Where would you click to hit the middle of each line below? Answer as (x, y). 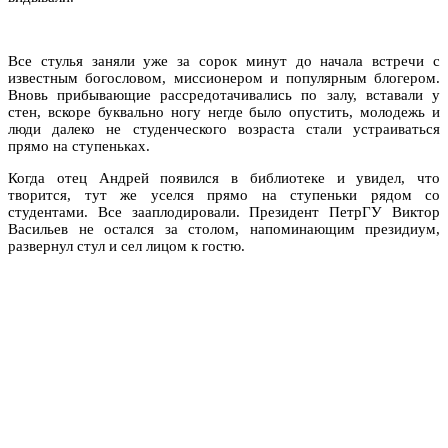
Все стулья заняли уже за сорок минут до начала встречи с (224, 60)
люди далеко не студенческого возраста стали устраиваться (224, 128)
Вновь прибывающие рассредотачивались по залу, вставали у (224, 94)
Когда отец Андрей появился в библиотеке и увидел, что (224, 177)
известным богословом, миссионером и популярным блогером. (224, 77)
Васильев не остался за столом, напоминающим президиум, (224, 228)
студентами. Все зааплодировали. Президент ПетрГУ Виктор (224, 211)
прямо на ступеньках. (79, 145)
